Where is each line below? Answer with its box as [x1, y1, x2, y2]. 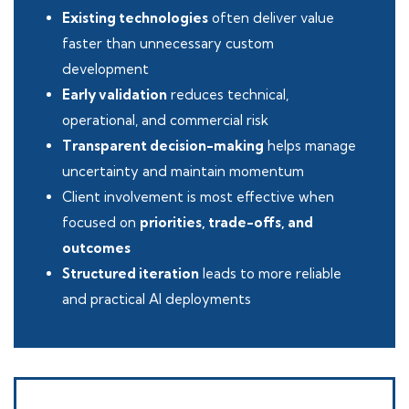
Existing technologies [62, 9, 208, 26]
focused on [62, 214, 140, 231]
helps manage [264, 137, 356, 154]
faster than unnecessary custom [62, 35, 274, 52]
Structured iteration [62, 265, 199, 282]
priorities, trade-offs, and [140, 214, 313, 231]
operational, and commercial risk [62, 111, 268, 129]
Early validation [62, 86, 167, 103]
